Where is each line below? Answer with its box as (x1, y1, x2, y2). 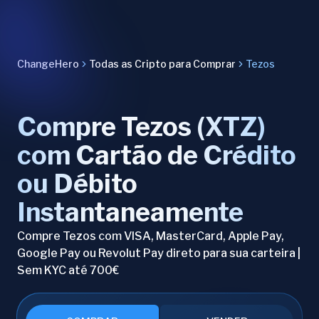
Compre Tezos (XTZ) (17, 111, 266, 142)
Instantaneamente (17, 197, 244, 228)
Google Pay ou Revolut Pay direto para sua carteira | (17, 246, 300, 261)
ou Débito (17, 168, 137, 199)
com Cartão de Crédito (17, 140, 296, 171)
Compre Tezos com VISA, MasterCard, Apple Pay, (17, 229, 284, 244)
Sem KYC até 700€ (17, 263, 119, 278)
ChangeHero (17, 58, 79, 70)
